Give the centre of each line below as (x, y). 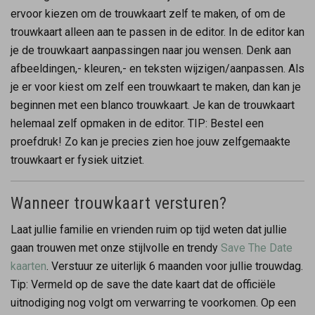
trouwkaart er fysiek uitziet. (79, 160)
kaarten (28, 266)
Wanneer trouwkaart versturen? (118, 203)
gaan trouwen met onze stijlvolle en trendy (116, 247)
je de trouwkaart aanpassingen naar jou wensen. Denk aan (151, 50)
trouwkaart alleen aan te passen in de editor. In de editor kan (157, 32)
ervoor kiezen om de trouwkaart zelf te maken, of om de (148, 13)
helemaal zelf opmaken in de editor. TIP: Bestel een (137, 123)
